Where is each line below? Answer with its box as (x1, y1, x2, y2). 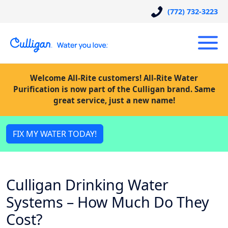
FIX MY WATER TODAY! (13, 128, 97, 139)
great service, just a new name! (53, 95, 175, 105)
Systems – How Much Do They (6, 192, 209, 212)
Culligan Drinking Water (6, 175, 168, 194)
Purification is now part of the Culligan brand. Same (13, 84, 215, 94)
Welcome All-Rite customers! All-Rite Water (30, 73, 198, 83)
